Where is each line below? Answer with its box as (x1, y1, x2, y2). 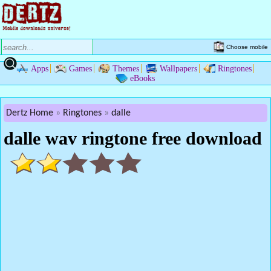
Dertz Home (6, 108, 53, 118)
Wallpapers (159, 64, 197, 73)
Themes (112, 64, 139, 73)
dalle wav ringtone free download (4, 128, 262, 148)
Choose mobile (226, 43, 268, 50)
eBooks (129, 74, 155, 83)
